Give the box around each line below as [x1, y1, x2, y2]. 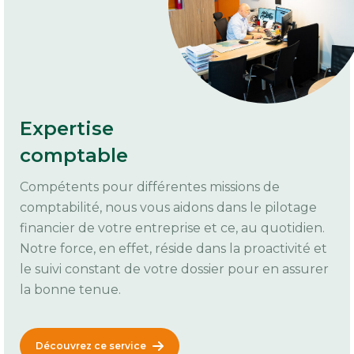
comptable [20, 144, 128, 168]
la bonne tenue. [20, 282, 121, 298]
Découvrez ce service [36, 340, 146, 352]
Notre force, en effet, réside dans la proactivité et [20, 241, 327, 257]
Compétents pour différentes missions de [20, 179, 280, 195]
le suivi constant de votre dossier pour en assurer [20, 262, 329, 277]
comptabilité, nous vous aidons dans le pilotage [20, 200, 317, 216]
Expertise [20, 117, 114, 141]
